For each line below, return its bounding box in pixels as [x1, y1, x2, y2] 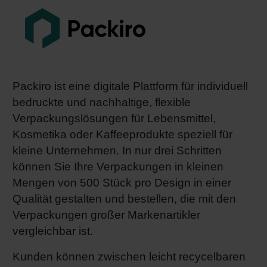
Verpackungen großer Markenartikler [13, 208, 200, 221]
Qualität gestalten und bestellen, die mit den [13, 192, 236, 205]
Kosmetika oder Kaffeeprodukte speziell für [13, 128, 232, 141]
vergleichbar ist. [13, 224, 93, 237]
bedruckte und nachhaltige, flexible [13, 95, 191, 108]
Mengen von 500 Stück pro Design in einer [13, 176, 231, 189]
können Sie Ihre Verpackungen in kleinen [13, 160, 223, 173]
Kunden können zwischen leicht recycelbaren [13, 250, 246, 263]
